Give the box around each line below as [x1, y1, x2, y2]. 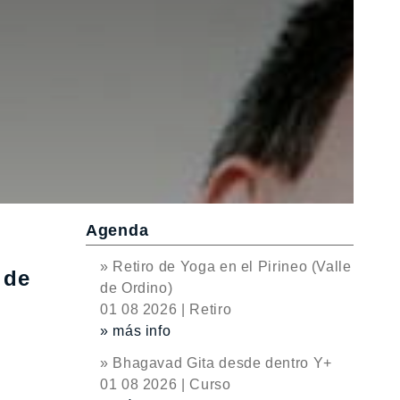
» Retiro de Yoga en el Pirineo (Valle [100, 259, 352, 274]
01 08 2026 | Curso [100, 377, 231, 392]
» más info [100, 323, 171, 338]
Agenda [86, 221, 149, 239]
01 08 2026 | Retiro [100, 302, 232, 317]
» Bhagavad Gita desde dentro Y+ [100, 355, 332, 371]
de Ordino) [100, 280, 173, 296]
